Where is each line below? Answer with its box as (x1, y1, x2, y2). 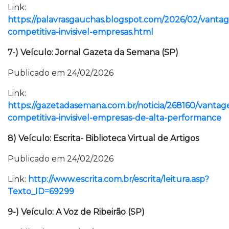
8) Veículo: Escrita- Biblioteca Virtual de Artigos (8, 133, 199, 143)
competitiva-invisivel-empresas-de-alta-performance (8, 113, 221, 123)
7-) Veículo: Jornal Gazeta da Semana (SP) (8, 48, 178, 57)
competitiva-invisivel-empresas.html (8, 27, 153, 37)
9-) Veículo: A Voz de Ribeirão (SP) (8, 207, 145, 217)
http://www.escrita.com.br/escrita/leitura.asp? (28, 174, 209, 184)
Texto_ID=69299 (8, 187, 74, 196)
